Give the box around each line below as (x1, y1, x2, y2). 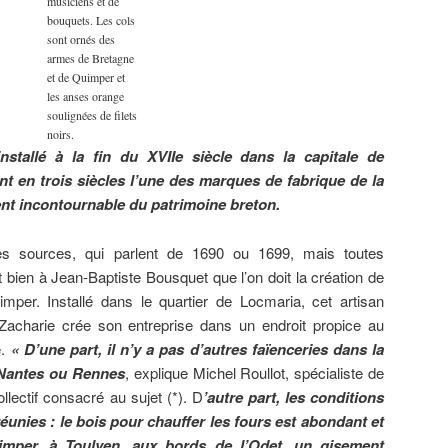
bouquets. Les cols (46, 12, 135, 29)
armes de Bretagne (46, 50, 134, 67)
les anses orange (46, 88, 124, 105)
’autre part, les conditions (202, 385, 385, 408)
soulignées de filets (46, 107, 137, 124)
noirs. (46, 126, 74, 143)
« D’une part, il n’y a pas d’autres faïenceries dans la (10, 337, 385, 360)
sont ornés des (46, 31, 115, 48)
